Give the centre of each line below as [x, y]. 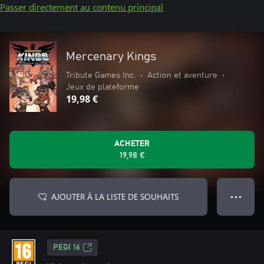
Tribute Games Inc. [101, 75]
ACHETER [132, 144]
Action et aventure [182, 75]
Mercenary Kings [111, 57]
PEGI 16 [67, 247]
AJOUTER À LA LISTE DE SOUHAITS [115, 197]
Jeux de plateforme [103, 87]
